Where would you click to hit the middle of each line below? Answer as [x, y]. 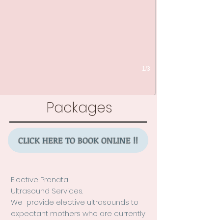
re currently [125, 213]
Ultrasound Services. [47, 191]
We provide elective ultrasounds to [75, 202]
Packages [80, 108]
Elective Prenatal [41, 179]
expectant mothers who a [58, 213]
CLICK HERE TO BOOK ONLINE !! [78, 140]
